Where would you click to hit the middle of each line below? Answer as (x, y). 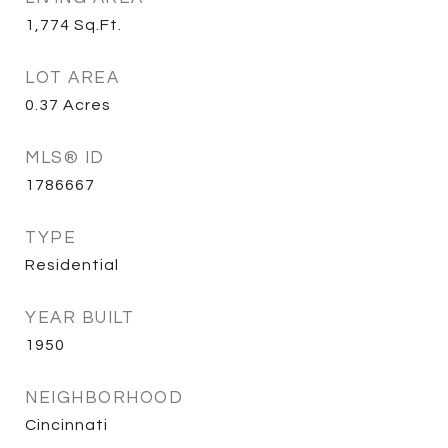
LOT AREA (72, 78)
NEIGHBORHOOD (104, 398)
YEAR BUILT (79, 318)
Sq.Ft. (98, 25)
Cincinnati (66, 425)
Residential (72, 265)
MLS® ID (65, 158)
